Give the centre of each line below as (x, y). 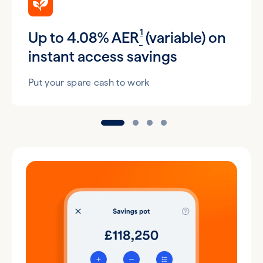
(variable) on (184, 37)
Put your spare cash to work (89, 82)
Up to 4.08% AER (84, 37)
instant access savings (103, 56)
